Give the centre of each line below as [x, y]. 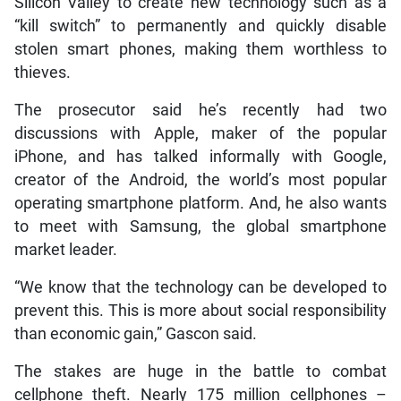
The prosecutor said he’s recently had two [200, 110]
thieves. [42, 72]
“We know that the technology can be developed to [200, 287]
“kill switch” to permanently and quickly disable [200, 26]
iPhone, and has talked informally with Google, [200, 156]
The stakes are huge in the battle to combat [200, 371]
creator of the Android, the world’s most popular [200, 179]
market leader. [65, 249]
